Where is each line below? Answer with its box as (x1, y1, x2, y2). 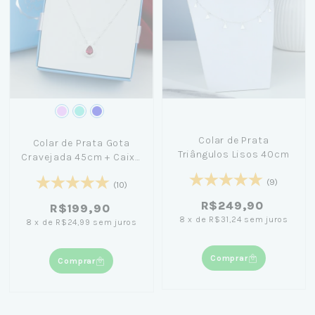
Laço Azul (58, 165, 105, 178)
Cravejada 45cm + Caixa (21, 151, 142, 164)
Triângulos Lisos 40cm (177, 148, 290, 161)
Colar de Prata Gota (32, 137, 130, 150)
